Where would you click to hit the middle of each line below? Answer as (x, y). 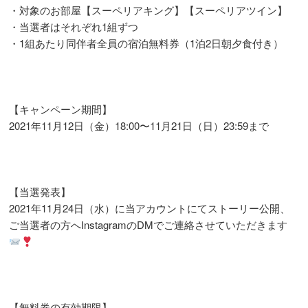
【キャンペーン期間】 (61, 109)
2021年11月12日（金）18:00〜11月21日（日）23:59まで (139, 125)
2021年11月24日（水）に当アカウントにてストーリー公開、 (150, 208)
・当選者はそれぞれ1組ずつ (74, 26)
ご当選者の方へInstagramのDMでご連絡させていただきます (148, 224)
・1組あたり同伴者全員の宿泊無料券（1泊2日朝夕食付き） (146, 43)
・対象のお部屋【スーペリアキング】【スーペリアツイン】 (148, 10)
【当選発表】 (40, 191)
